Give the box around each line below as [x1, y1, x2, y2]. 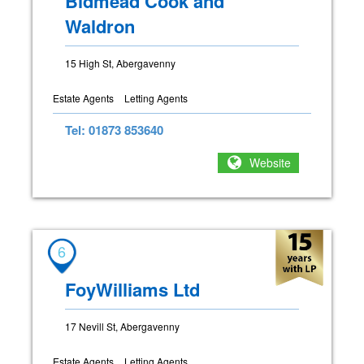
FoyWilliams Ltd [65, 275, 200, 302]
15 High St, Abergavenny [65, 55, 175, 70]
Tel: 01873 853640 [65, 120, 163, 139]
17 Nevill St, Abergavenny [65, 318, 180, 333]
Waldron [65, 12, 135, 39]
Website [249, 154, 291, 171]
